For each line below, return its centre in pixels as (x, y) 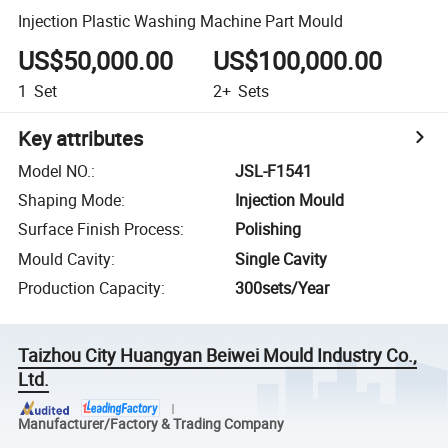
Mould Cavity (65, 258)
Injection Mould (290, 200)
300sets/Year (282, 288)
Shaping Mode (70, 200)
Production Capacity (90, 288)
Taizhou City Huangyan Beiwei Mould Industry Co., (218, 355)
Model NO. (55, 170)
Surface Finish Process (99, 229)
